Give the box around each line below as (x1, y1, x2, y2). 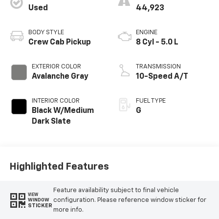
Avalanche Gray (31, 73, 88, 81)
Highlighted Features (9, 161, 109, 172)
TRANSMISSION (136, 64, 181, 70)
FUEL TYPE (136, 98, 166, 105)
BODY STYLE (28, 29, 64, 36)
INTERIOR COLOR (31, 98, 80, 105)
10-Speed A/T (136, 73, 188, 81)
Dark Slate (31, 118, 71, 126)
